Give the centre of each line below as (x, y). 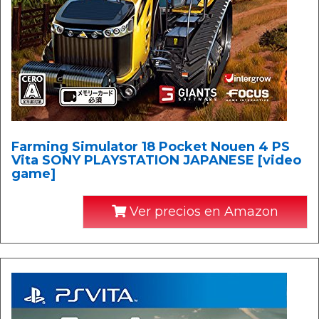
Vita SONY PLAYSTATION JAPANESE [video (156, 160)
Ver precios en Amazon (202, 211)
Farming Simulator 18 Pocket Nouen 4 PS (151, 147)
